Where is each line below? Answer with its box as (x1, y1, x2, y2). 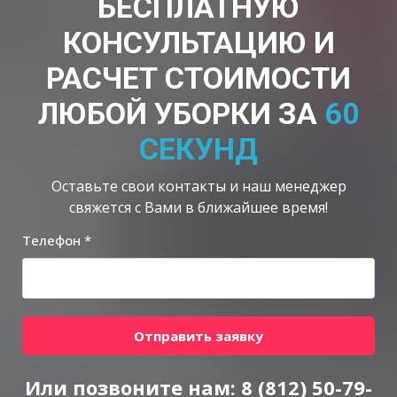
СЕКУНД (139, 130, 258, 167)
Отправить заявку (134, 326, 263, 345)
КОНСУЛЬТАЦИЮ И (62, 24, 335, 60)
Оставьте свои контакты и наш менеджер (51, 175, 346, 196)
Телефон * (22, 230, 91, 249)
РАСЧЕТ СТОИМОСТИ (46, 59, 351, 96)
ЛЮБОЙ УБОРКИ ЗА (37, 95, 324, 131)
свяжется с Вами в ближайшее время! (69, 197, 328, 217)
